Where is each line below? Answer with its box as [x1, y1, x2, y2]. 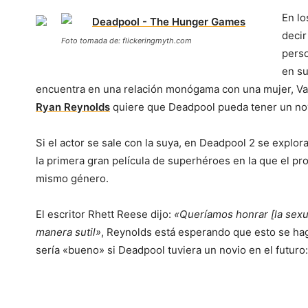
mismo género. [36, 172, 109, 186]
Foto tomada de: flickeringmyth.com [61, 36, 192, 46]
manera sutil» [36, 225, 101, 239]
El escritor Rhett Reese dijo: [36, 208, 174, 221]
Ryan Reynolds [36, 100, 110, 114]
